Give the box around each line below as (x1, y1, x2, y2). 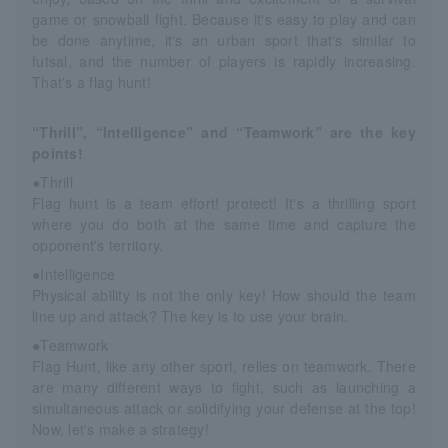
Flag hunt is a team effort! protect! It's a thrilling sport (32, 193, 416, 213)
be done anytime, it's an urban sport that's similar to (32, 30, 416, 50)
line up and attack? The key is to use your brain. (32, 306, 349, 326)
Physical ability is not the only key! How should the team (32, 285, 416, 305)
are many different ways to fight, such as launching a (32, 377, 416, 397)
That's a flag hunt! (32, 72, 151, 92)
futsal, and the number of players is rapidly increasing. (32, 51, 416, 71)
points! (32, 143, 83, 163)
